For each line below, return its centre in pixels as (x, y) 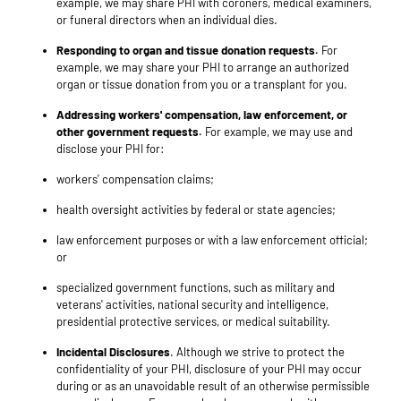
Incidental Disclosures (113, 352)
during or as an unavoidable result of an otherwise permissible (213, 386)
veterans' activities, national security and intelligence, (192, 305)
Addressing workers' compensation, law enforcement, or (202, 115)
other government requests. (129, 132)
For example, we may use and (277, 132)
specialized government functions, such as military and (196, 288)
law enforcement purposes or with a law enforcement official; (212, 240)
